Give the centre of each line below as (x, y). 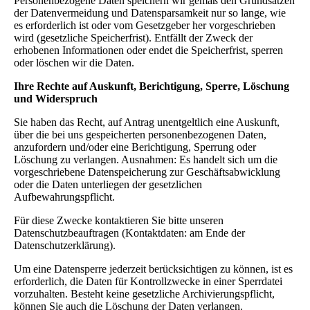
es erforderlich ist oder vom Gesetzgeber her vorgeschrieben (145, 25)
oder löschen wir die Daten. (74, 62)
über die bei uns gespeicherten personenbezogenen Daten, (140, 134)
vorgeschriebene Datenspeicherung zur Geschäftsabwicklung (147, 172)
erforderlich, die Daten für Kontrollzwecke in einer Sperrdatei (148, 281)
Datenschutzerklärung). (65, 245)
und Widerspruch (56, 98)
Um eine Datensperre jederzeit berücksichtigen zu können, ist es (153, 268)
